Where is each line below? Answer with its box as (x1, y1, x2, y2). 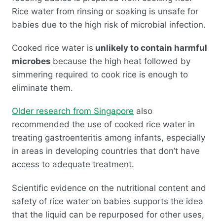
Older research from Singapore (12, 106, 134, 116)
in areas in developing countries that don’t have (12, 146, 200, 156)
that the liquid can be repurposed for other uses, (12, 209, 204, 220)
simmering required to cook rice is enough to (12, 69, 188, 79)
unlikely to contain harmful (93, 42, 207, 53)
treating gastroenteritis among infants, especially (12, 133, 205, 143)
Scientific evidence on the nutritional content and (12, 183, 206, 193)
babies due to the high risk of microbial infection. (12, 19, 206, 30)
